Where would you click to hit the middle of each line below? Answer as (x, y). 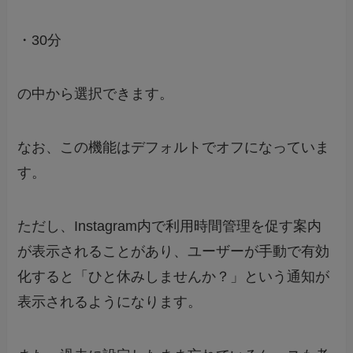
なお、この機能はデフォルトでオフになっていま (174, 148)
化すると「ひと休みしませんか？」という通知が (174, 276)
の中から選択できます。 (96, 94)
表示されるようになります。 (110, 301)
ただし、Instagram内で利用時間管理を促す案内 (170, 226)
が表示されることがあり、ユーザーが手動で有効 (174, 251)
